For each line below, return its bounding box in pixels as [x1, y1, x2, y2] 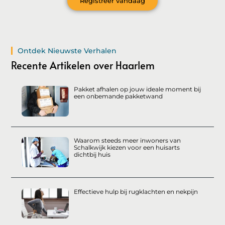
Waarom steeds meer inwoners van [73, 136, 181, 144]
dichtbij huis [73, 150, 110, 158]
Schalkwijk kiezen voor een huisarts [73, 143, 180, 151]
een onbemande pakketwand [73, 92, 163, 100]
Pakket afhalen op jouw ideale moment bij [73, 85, 201, 93]
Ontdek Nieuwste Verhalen [18, 46, 117, 55]
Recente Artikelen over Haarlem [11, 58, 155, 72]
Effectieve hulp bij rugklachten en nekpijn [73, 187, 198, 195]
